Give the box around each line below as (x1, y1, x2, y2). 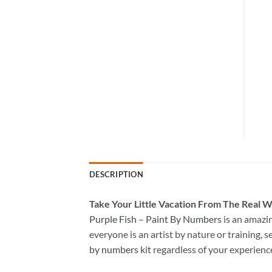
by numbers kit (89, 243, 151, 255)
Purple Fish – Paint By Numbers (89, 212, 222, 225)
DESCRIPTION (89, 169, 143, 179)
